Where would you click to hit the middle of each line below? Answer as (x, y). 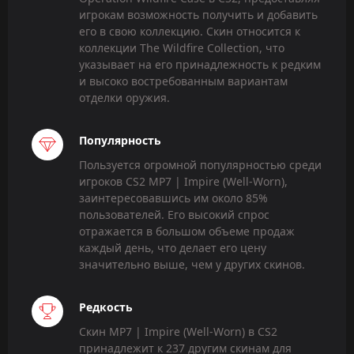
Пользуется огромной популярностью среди (200, 165)
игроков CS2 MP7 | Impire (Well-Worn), (183, 182)
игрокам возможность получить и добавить (198, 15)
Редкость (106, 307)
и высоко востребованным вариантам (183, 81)
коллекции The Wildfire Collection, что (182, 48)
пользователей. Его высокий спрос (174, 215)
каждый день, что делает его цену (173, 248)
